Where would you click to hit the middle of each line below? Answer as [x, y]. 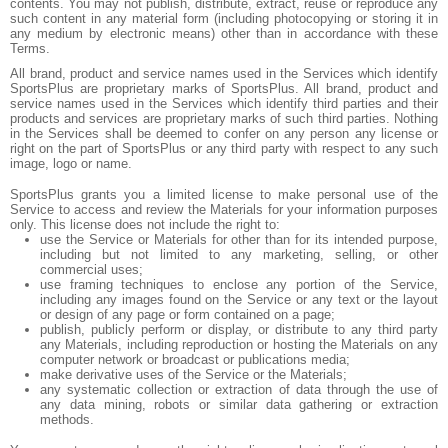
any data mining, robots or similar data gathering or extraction [239, 404]
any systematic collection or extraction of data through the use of [239, 389]
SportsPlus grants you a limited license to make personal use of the [224, 194]
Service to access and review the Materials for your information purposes [224, 209]
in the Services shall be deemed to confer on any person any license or [224, 133]
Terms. [30, 48]
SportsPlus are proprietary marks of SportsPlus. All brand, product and [224, 88]
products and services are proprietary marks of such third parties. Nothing [224, 118]
